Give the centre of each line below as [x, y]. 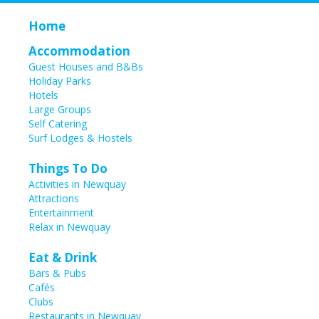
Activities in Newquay [77, 184]
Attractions [54, 199]
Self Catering [58, 124]
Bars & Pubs [57, 273]
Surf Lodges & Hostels [80, 138]
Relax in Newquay [69, 227]
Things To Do [68, 169]
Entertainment [61, 213]
